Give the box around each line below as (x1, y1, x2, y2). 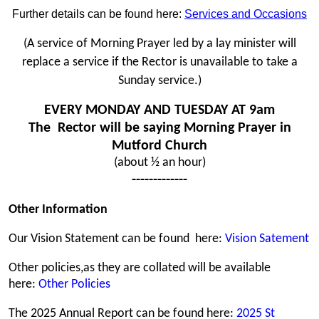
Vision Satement (225, 232, 309, 246)
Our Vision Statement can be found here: (9, 232, 225, 246)
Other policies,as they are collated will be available (9, 261, 271, 275)
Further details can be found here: (12, 8, 184, 20)
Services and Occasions (184, 8, 307, 20)
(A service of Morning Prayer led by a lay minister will (23, 37, 296, 51)
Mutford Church (112, 139, 207, 153)
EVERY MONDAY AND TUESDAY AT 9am (44, 103, 275, 117)
